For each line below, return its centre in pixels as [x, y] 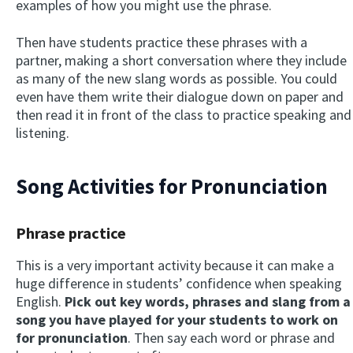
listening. [43, 132]
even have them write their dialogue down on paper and [180, 96]
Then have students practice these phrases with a [162, 42]
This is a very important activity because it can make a [175, 265]
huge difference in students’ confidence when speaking [179, 283]
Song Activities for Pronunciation [172, 186]
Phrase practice [71, 233]
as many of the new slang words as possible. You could [176, 78]
